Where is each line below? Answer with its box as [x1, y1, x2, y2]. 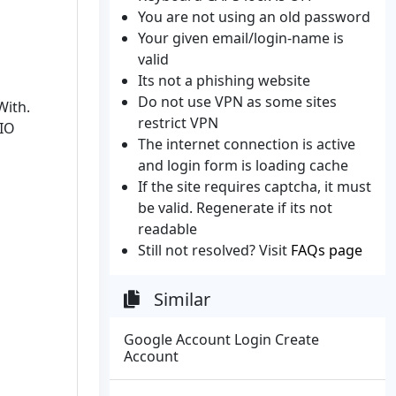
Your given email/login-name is [138, 28, 344, 48]
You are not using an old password [138, 7, 370, 27]
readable [138, 219, 197, 239]
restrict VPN [138, 113, 218, 133]
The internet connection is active [138, 134, 355, 154]
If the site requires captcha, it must [138, 177, 371, 196]
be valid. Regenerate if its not [138, 198, 332, 217]
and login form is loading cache [138, 156, 348, 175]
